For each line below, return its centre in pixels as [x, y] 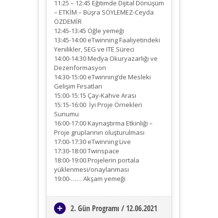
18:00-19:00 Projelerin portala [97, 160]
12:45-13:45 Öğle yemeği [89, 31]
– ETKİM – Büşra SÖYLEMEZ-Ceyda [104, 12]
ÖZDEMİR [68, 22]
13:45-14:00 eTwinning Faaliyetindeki [107, 40]
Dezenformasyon [80, 68]
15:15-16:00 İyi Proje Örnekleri [98, 105]
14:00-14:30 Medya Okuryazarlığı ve [106, 59]
